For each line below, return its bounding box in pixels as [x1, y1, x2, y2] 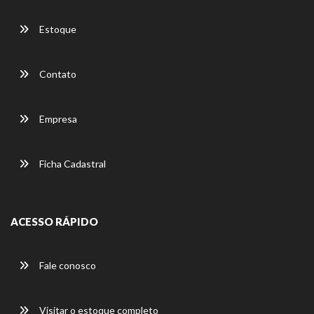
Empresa [37, 112, 77, 125]
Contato [37, 67, 76, 80]
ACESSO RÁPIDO [11, 214, 98, 228]
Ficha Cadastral [37, 157, 106, 170]
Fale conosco [37, 259, 96, 271]
